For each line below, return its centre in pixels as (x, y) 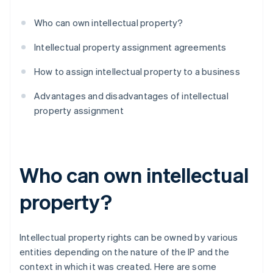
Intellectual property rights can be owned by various (129, 237)
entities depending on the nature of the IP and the (125, 252)
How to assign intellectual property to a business (137, 72)
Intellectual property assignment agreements (130, 47)
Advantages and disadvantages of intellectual (131, 96)
